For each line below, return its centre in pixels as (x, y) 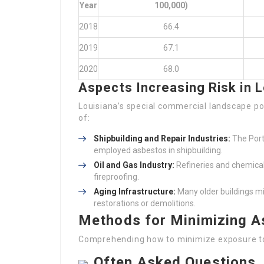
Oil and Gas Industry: (134, 165)
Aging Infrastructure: (135, 192)
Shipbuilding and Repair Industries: (162, 138)
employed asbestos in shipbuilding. (158, 150)
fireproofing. (116, 177)
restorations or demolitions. (145, 203)
